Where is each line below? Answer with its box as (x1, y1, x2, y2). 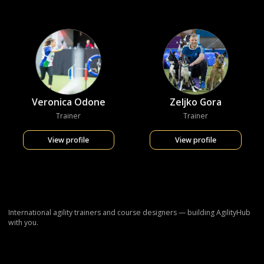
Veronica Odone (31, 95, 105, 108)
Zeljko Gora (169, 95, 222, 108)
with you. (8, 217, 38, 227)
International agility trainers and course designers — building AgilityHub (8, 207, 250, 217)
